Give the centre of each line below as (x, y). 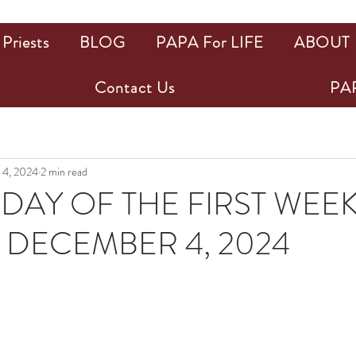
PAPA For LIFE (210, 43)
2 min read (64, 171)
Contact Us (134, 88)
